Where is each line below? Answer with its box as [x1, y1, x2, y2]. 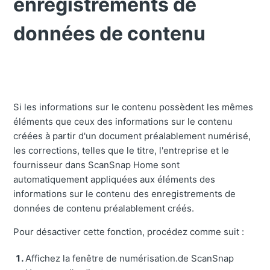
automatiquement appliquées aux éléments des [13, 174, 216, 186]
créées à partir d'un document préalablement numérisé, [13, 130, 251, 142]
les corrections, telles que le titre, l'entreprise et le [13, 145, 230, 157]
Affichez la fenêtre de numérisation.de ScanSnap [25, 253, 234, 265]
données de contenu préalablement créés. [13, 202, 195, 215]
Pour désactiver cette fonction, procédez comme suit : [13, 226, 245, 238]
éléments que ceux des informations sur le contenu [13, 116, 233, 128]
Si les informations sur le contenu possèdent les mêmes [13, 101, 254, 113]
